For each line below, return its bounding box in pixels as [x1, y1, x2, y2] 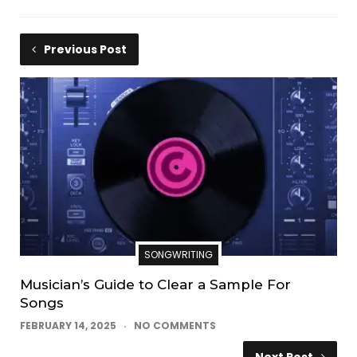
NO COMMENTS [134, 318, 216, 332]
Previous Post [44, 41, 127, 57]
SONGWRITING [144, 247, 213, 261]
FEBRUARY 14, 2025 [20, 318, 116, 332]
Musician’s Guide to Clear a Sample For [20, 276, 291, 292]
